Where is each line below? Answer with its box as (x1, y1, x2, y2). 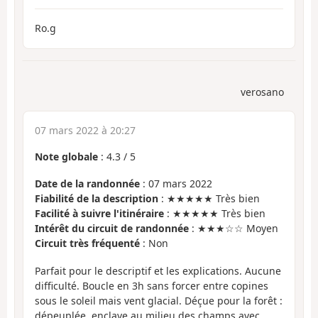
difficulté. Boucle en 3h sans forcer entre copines (35, 278, 268, 292)
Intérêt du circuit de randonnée (35, 221, 189, 236)
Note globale (35, 149, 98, 163)
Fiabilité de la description (35, 192, 158, 206)
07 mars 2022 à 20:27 (35, 123, 136, 137)
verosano (241, 84, 284, 99)
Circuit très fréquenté (35, 236, 140, 251)
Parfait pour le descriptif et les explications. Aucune (35, 263, 281, 278)
